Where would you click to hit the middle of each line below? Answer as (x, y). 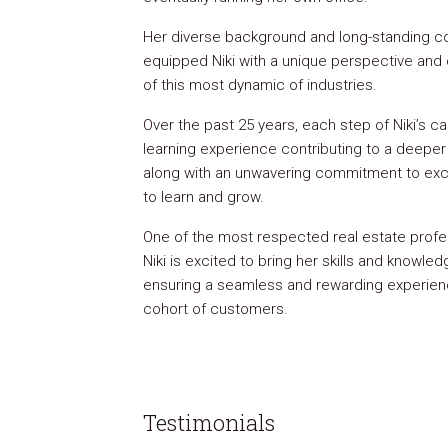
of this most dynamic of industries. (260, 85)
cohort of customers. (215, 309)
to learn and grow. (203, 197)
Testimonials (209, 423)
